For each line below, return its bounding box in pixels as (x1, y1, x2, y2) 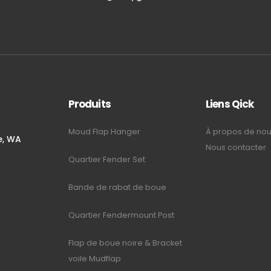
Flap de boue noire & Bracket (68, 237, 182, 248)
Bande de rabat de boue (68, 181, 166, 192)
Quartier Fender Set (68, 154, 145, 165)
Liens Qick (205, 96, 254, 111)
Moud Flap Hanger (68, 126, 142, 137)
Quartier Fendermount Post (68, 209, 174, 220)
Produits (68, 96, 111, 111)
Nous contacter (205, 142, 266, 152)
